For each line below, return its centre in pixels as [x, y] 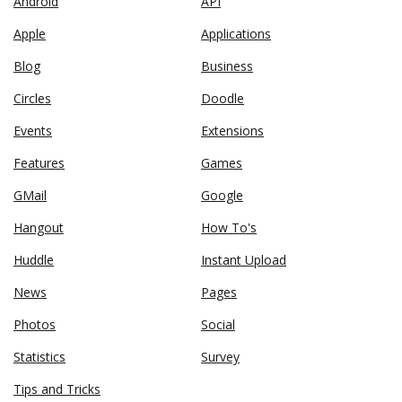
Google [222, 195]
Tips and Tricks [57, 389]
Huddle [34, 259]
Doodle [223, 98]
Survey [220, 356]
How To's [229, 227]
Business [227, 66]
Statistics [39, 356]
